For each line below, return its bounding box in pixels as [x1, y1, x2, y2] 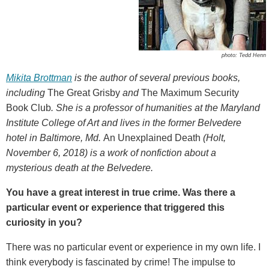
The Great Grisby [47, 87, 120, 98]
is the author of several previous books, [72, 72, 240, 83]
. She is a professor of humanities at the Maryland [51, 102, 260, 113]
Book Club [6, 102, 51, 113]
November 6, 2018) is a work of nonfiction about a [6, 147, 216, 158]
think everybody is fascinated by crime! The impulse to [6, 256, 235, 267]
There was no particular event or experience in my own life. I [6, 241, 261, 252]
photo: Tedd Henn [222, 52, 266, 58]
